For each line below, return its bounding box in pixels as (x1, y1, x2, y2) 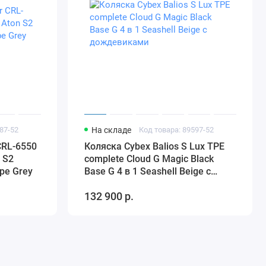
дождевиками (84, 178, 148, 190)
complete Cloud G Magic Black (84, 153, 214, 165)
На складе (91, 125, 131, 135)
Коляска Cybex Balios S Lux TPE (84, 141, 224, 153)
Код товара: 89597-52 (139, 125, 214, 135)
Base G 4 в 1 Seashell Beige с (84, 166, 211, 178)
